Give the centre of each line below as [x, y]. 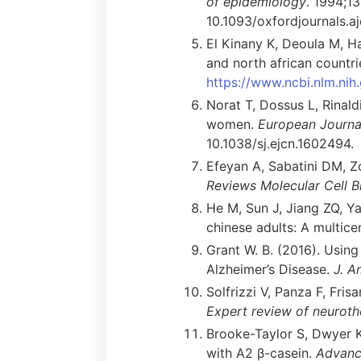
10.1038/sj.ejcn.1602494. [280, 143]
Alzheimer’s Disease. [270, 269]
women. [232, 124]
